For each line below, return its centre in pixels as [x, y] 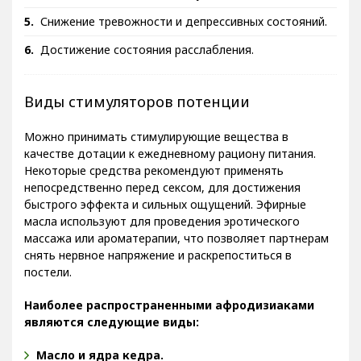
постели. [48, 284]
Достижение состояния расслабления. [147, 61]
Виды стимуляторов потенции [137, 113]
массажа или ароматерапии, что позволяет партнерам [176, 250]
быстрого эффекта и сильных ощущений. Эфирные [165, 216]
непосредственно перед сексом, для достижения [162, 199]
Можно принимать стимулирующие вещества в [156, 148]
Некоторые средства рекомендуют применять [154, 182]
